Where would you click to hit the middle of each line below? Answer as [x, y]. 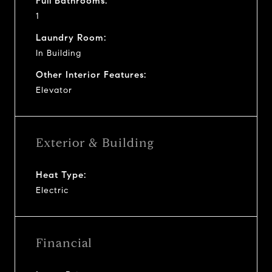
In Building [59, 53]
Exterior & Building [95, 143]
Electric [52, 190]
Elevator [54, 90]
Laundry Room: [71, 37]
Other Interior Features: [91, 74]
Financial [64, 243]
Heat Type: [61, 175]
